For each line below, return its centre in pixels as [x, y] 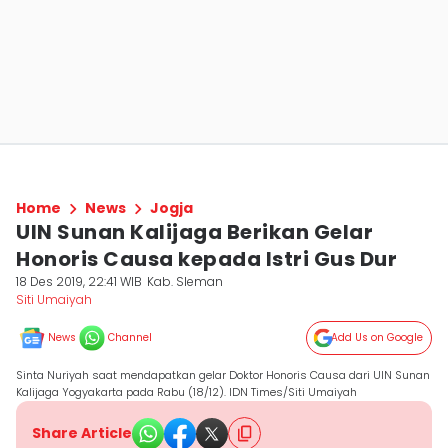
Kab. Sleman [185, 281]
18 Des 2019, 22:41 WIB [79, 281]
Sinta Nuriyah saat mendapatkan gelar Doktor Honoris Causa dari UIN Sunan [223, 375]
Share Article [82, 433]
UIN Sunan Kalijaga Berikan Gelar [194, 232]
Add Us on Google [377, 337]
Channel [130, 337]
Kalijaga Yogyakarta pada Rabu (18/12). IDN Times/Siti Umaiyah [186, 392]
